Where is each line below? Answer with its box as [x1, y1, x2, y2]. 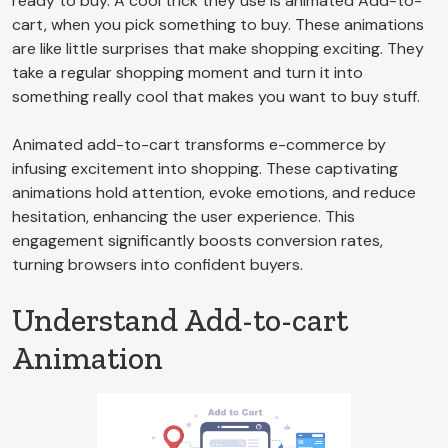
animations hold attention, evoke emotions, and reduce [12, 181, 416, 203]
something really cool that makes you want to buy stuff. [12, 85, 420, 107]
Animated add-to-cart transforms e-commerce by [12, 133, 386, 155]
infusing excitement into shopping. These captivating [12, 157, 398, 179]
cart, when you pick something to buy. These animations [12, 13, 424, 35]
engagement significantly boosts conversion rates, [12, 229, 383, 251]
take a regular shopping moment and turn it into [12, 61, 363, 83]
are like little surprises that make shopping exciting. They [12, 37, 424, 59]
